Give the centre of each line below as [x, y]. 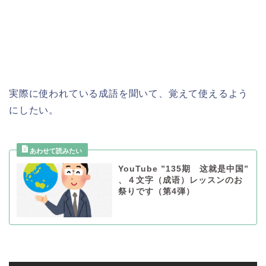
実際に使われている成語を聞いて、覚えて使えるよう [129, 94]
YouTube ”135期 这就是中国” [183, 169]
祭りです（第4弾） [156, 192]
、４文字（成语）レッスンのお [180, 180]
